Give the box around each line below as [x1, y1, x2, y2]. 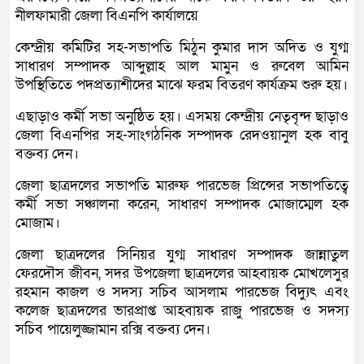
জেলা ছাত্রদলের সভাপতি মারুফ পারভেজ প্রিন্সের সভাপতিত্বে [15, 176, 349, 196]
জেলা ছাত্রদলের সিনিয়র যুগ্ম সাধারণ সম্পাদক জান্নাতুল [15, 245, 349, 265]
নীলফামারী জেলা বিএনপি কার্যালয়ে [15, 6, 198, 26]
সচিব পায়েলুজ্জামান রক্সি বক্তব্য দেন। [15, 320, 210, 340]
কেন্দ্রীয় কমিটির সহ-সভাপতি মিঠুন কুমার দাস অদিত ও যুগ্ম [15, 38, 349, 58]
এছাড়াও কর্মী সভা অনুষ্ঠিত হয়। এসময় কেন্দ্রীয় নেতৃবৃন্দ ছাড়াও [15, 107, 349, 127]
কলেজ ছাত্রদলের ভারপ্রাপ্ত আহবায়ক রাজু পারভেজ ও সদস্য [15, 301, 349, 321]
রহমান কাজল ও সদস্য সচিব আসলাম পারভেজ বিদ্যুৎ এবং [15, 283, 349, 302]
